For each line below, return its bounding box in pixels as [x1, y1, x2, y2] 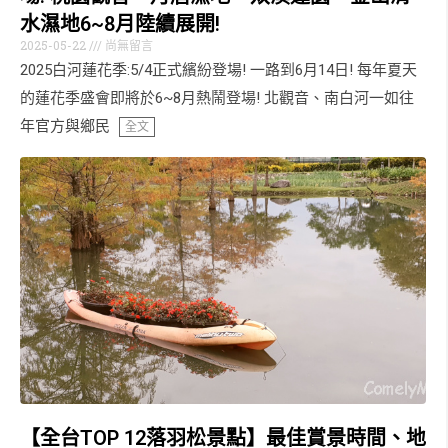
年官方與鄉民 [20, 116, 110, 135]
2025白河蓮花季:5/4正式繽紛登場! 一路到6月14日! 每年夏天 [20, 60, 417, 79]
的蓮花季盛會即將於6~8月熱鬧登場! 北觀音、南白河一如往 [20, 88, 414, 107]
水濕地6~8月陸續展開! [20, 11, 220, 36]
